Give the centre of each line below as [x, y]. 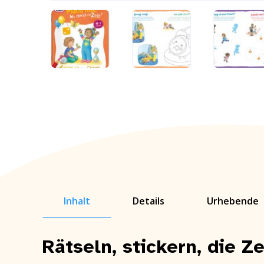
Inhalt [77, 201]
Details [148, 201]
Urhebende [233, 201]
